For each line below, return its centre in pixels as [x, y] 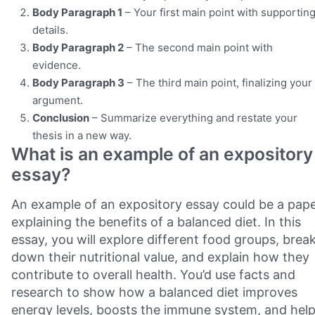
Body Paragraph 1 [77, 12]
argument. [58, 100]
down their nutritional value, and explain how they [160, 257]
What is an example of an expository [162, 154]
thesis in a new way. [82, 135]
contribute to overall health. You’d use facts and [153, 275]
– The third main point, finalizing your [218, 83]
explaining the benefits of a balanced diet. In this [156, 222]
